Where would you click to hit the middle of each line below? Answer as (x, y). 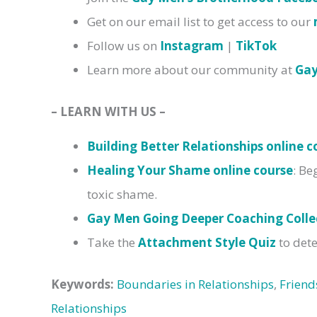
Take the (113, 242)
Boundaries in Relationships (195, 284)
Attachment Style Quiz (207, 242)
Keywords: (82, 284)
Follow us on (123, 45)
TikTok (256, 45)
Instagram (192, 45)
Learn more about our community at (191, 69)
